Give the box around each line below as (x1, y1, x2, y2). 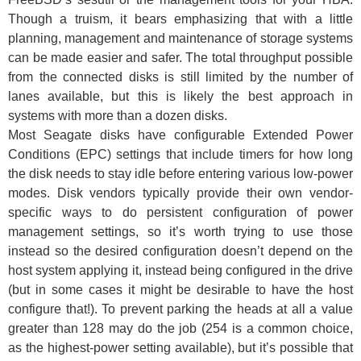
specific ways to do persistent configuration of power (8, 205, 353, 219)
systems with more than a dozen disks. (8, 108, 227, 122)
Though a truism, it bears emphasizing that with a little (8, 11, 353, 26)
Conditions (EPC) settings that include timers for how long (8, 147, 353, 161)
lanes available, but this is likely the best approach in (8, 89, 353, 103)
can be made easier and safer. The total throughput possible (8, 50, 353, 64)
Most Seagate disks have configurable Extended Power (8, 127, 353, 142)
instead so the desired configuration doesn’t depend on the (8, 243, 353, 258)
